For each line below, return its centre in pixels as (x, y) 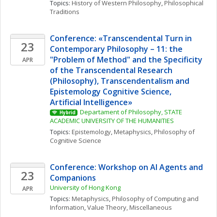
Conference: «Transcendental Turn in (121, 38)
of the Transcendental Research (111, 70)
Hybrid (67, 113)
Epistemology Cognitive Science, (111, 92)
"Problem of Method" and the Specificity (126, 60)
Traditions (65, 12)
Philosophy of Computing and (155, 199)
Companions (73, 178)
